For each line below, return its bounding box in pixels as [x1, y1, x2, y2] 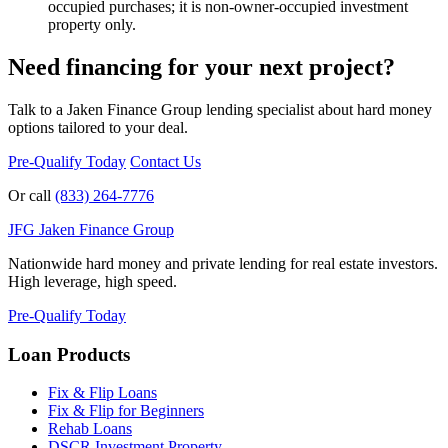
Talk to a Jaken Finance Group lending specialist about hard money [8, 101, 432, 118]
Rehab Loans [48, 420, 132, 438]
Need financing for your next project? [8, 54, 395, 81]
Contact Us [130, 153, 201, 170]
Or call [8, 187, 55, 204]
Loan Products [8, 343, 130, 365]
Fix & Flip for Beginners [48, 402, 204, 420]
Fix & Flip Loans [48, 384, 157, 402]
